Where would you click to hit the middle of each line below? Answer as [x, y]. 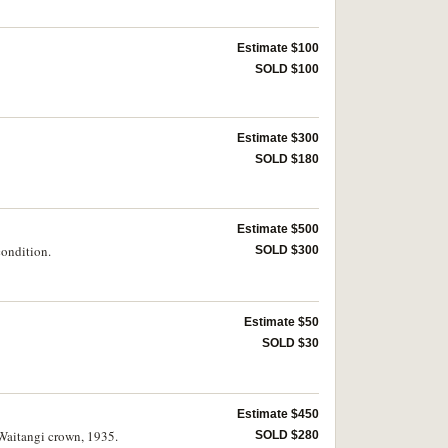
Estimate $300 [278, 137]
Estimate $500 [278, 229]
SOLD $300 [287, 250]
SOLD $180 [287, 158]
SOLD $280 [287, 434]
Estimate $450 [278, 413]
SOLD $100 [287, 68]
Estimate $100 [278, 47]
